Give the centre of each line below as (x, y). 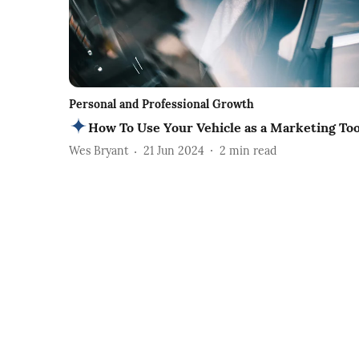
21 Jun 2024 (174, 151)
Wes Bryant (99, 151)
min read (253, 151)
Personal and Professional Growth (161, 104)
